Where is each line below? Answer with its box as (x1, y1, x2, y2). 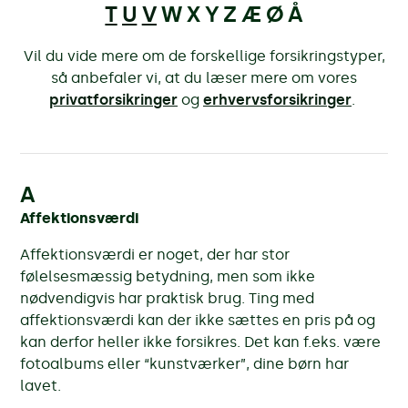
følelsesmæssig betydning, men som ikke (20, 267, 316, 285)
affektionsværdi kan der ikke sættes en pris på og (20, 311, 376, 329)
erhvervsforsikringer (203, 90, 352, 108)
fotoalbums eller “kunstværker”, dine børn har (20, 354, 350, 372)
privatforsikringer (49, 90, 178, 108)
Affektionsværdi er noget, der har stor (20, 245, 291, 263)
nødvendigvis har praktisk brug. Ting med (20, 289, 315, 307)
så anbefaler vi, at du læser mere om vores (51, 68, 357, 87)
